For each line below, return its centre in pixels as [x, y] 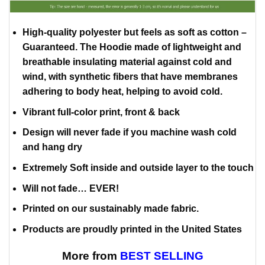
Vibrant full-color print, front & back [101, 112]
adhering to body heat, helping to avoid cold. [122, 92]
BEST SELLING [161, 256]
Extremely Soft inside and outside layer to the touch [138, 167]
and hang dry [52, 147]
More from [91, 256]
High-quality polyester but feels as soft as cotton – [134, 33]
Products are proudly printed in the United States [132, 229]
